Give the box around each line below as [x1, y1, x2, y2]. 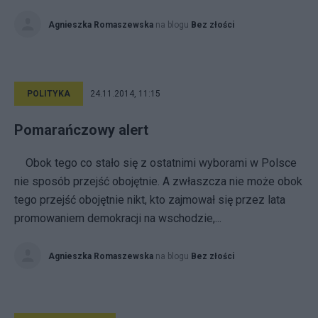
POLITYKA [27, 89, 70, 99]
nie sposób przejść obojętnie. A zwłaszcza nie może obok [14, 175, 302, 188]
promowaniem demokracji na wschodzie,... [14, 212, 221, 225]
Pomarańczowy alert [14, 121, 148, 138]
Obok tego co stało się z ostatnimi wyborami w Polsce [14, 156, 297, 170]
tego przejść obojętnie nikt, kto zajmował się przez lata [14, 193, 285, 207]
